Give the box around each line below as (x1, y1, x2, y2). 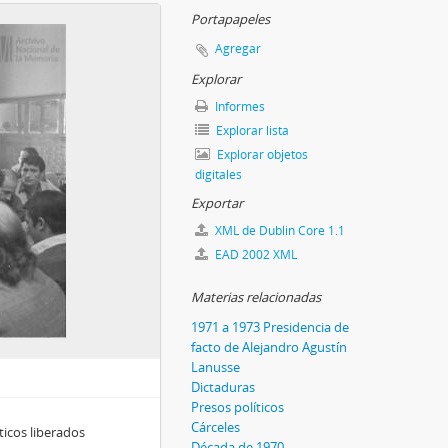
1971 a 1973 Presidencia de (191, 317, 349, 336)
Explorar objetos (214, 145, 308, 163)
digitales (195, 165, 242, 183)
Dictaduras (191, 377, 255, 396)
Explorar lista (213, 121, 289, 139)
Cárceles (191, 417, 240, 436)
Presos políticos (191, 397, 284, 416)
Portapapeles (191, 9, 270, 28)
